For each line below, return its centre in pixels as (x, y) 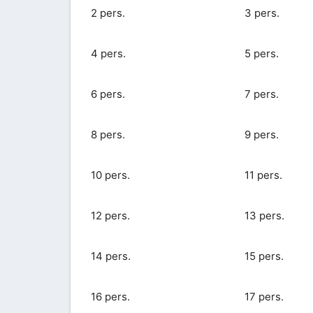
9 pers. (261, 134)
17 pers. (264, 296)
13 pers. (264, 215)
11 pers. (263, 175)
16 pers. (110, 296)
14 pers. (110, 256)
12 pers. (110, 215)
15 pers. (264, 256)
